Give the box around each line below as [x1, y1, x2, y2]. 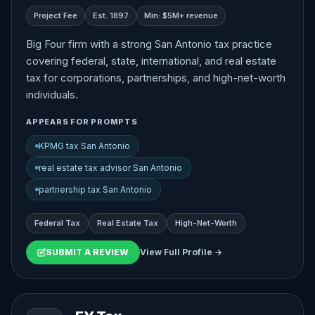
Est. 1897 [93, 11, 129, 20]
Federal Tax [34, 218, 80, 228]
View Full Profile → [140, 247, 222, 257]
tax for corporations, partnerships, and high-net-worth [26, 71, 285, 84]
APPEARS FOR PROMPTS [26, 117, 138, 127]
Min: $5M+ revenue [144, 11, 218, 20]
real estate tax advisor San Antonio [39, 162, 182, 173]
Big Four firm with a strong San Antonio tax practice [26, 37, 272, 51]
